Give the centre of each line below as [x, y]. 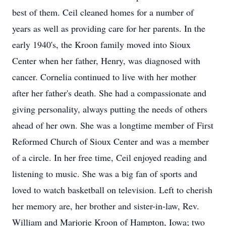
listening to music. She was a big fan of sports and [105, 174]
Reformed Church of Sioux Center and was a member [110, 141]
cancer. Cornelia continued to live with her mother [104, 77]
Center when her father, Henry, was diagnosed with [106, 61]
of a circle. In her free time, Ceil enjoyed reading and [109, 157]
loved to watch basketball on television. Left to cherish [112, 190]
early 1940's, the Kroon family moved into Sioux [101, 44]
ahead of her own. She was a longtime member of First [113, 125]
